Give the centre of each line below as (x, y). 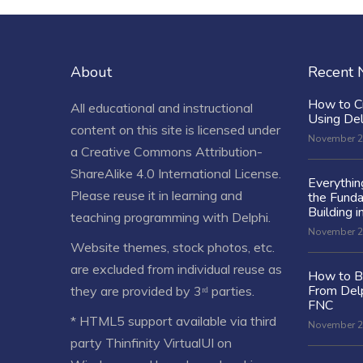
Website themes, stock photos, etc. (173, 247)
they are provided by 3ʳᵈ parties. (162, 290)
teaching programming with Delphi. (171, 217)
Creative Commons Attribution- (172, 151)
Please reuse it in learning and (156, 195)
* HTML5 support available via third (173, 320)
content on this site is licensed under (175, 129)
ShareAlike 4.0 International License (175, 173)
